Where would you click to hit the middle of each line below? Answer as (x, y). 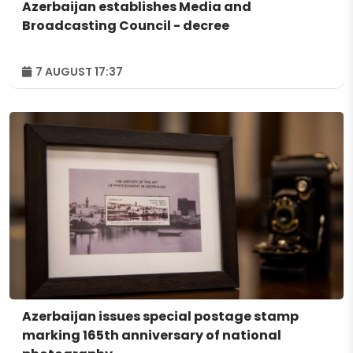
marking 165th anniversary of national (152, 336)
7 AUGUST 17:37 (78, 71)
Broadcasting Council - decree (126, 25)
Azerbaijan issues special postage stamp (160, 317)
